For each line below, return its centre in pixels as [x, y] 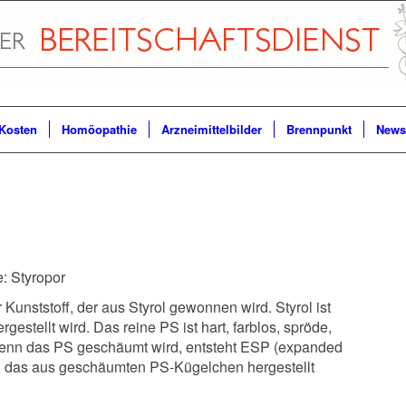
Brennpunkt [319, 129]
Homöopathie [99, 129]
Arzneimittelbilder [212, 129]
